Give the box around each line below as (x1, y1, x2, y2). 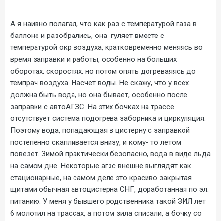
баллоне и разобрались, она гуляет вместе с (10, 31, 164, 40)
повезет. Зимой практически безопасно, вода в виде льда (10, 149, 211, 158)
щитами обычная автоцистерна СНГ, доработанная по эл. (10, 184, 209, 194)
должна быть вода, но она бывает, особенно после (10, 90, 187, 99)
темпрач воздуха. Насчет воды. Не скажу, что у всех (10, 78, 189, 87)
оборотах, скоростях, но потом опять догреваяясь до (10, 66, 196, 75)
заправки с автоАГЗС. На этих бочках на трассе (10, 102, 174, 111)
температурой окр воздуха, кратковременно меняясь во (10, 42, 203, 52)
